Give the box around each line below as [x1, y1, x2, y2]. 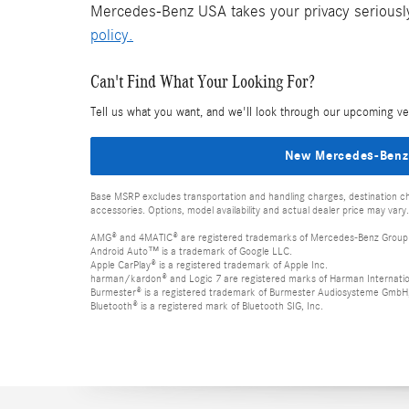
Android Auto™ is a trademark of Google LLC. [90, 244, 292, 257]
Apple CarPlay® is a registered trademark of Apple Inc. [90, 257, 328, 271]
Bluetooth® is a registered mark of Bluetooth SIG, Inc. [90, 299, 323, 312]
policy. [90, 26, 133, 45]
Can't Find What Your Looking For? [90, 71, 315, 92]
